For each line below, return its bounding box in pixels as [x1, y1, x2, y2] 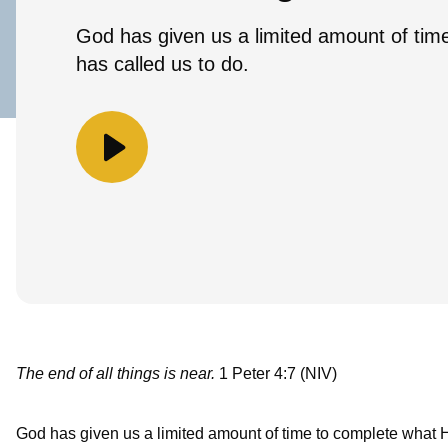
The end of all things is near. [16, 364, 219, 382]
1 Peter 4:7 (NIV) [219, 364, 337, 382]
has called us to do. [76, 53, 249, 76]
